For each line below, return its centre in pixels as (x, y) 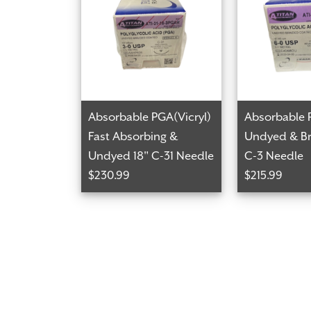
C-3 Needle (274, 156)
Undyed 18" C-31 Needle (151, 156)
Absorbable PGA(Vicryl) (150, 117)
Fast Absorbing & (133, 137)
